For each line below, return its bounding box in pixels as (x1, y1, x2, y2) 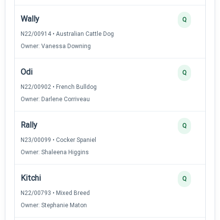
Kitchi (21, 173, 41, 183)
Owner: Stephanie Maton (21, 201, 87, 209)
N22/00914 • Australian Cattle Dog (21, 30, 114, 37)
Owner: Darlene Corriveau (21, 95, 90, 103)
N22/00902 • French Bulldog (21, 83, 97, 90)
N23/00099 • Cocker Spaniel (21, 136, 96, 143)
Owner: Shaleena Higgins (21, 148, 89, 156)
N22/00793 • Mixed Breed (21, 189, 90, 196)
